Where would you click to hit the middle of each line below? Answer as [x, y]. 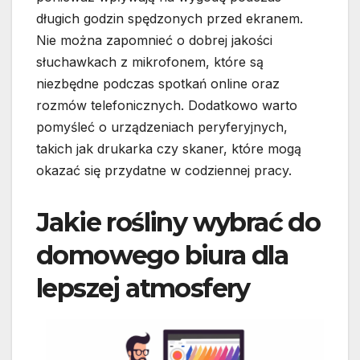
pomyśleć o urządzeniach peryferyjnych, [162, 127]
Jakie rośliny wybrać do [178, 223]
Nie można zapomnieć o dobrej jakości [154, 41]
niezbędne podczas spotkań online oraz [158, 84]
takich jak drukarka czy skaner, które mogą [169, 149]
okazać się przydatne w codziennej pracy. [164, 171]
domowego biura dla [162, 256]
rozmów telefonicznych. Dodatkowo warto [167, 106]
